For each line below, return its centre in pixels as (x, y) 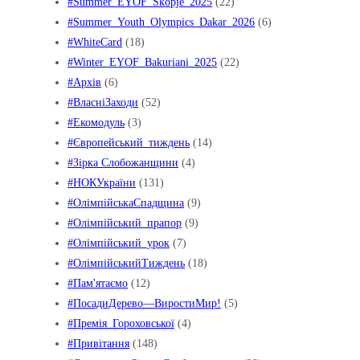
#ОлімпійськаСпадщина (126, 203)
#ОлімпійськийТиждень (126, 263)
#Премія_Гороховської (121, 323)
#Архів (84, 82)
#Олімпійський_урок (119, 243)
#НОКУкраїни (102, 183)
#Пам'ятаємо (98, 283)
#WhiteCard (95, 42)
